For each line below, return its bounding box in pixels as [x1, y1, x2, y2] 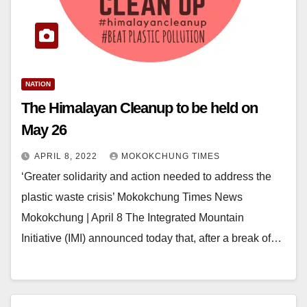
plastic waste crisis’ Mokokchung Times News [21, 191, 243, 203]
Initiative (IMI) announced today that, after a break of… [21, 232, 282, 244]
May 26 [21, 121, 66, 138]
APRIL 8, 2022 [34, 151, 100, 161]
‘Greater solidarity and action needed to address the [21, 170, 271, 182]
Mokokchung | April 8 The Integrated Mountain [21, 211, 244, 223]
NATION [25, 79, 51, 88]
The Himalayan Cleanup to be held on [21, 99, 258, 116]
